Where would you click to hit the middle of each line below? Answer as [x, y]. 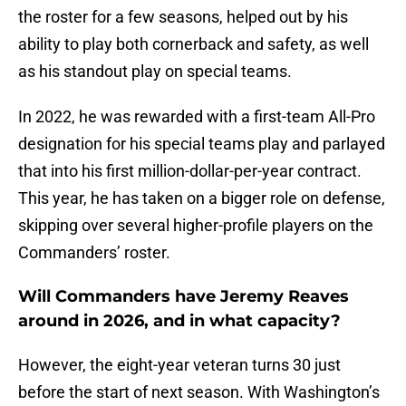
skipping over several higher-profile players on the [196, 226]
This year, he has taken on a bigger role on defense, [202, 198]
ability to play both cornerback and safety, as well [193, 44]
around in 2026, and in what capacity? [179, 321]
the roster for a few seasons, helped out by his [183, 17]
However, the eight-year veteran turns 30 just [179, 365]
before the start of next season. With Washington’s [199, 392]
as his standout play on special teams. [155, 72]
